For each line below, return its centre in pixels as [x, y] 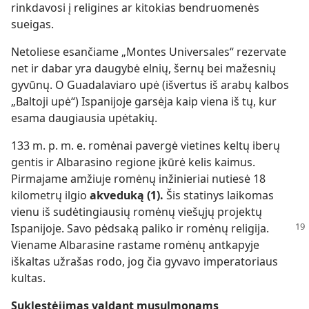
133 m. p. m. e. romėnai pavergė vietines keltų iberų [146, 146]
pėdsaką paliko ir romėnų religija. [182, 228]
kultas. [28, 278]
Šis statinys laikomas [220, 195]
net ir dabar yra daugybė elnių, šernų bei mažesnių [143, 68]
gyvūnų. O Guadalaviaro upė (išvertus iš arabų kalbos [150, 85]
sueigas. [32, 24]
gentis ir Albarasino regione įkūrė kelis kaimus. [133, 162]
